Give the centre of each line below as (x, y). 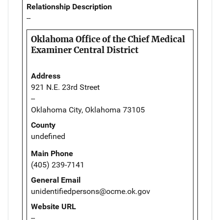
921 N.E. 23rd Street (65, 87)
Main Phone (52, 154)
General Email (56, 180)
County (43, 125)
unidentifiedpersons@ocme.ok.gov (91, 192)
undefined (48, 137)
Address (46, 76)
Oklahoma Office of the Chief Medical (108, 40)
